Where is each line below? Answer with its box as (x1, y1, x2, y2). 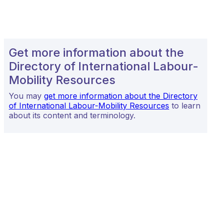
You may (9, 90, 44, 101)
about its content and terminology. (9, 110, 135, 120)
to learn (169, 100, 200, 110)
